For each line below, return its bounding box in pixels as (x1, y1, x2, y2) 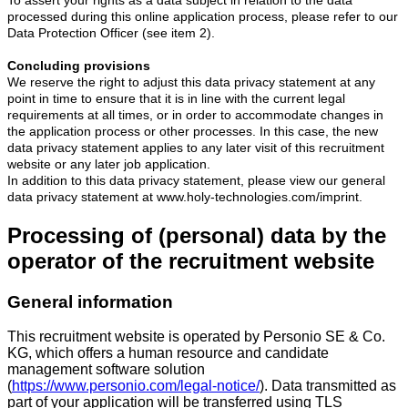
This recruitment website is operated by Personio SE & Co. (7, 329, 385, 345)
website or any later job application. (7, 156, 210, 171)
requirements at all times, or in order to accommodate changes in (7, 107, 383, 122)
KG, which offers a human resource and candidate (7, 345, 329, 362)
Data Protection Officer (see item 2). (7, 25, 215, 40)
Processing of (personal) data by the (7, 222, 386, 248)
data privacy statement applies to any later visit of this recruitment (7, 139, 384, 155)
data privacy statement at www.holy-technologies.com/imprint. (7, 189, 362, 204)
